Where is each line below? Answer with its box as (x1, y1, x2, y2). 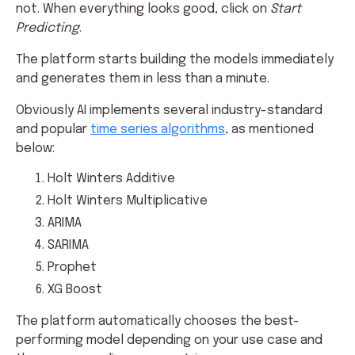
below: (16, 141, 55, 155)
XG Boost (48, 282, 102, 296)
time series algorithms (90, 122, 225, 136)
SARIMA (48, 238, 89, 252)
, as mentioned (225, 122, 314, 136)
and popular (16, 122, 90, 136)
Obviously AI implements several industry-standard (16, 103, 323, 117)
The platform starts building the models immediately (16, 52, 334, 67)
